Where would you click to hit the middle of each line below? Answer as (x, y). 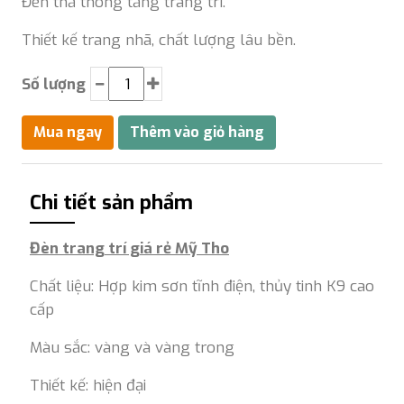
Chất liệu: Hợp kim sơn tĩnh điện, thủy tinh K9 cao (202, 286)
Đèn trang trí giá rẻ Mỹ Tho (129, 248)
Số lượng (54, 84)
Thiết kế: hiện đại (88, 386)
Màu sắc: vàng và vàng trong (132, 348)
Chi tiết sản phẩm (111, 202)
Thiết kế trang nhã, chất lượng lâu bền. (159, 40)
